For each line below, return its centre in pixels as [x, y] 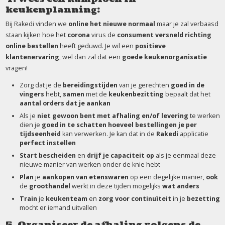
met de [97, 94]
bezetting [203, 199]
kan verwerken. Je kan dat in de [108, 134]
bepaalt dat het [188, 94]
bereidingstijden [91, 85]
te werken [204, 116]
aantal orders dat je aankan [65, 103]
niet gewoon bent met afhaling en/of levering [113, 116]
